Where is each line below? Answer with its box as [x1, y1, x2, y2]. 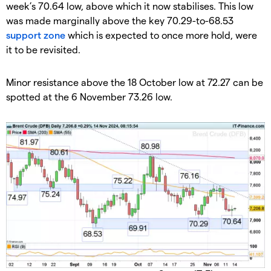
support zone [6, 28, 65, 41]
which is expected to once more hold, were [65, 28, 257, 41]
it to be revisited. [6, 43, 80, 55]
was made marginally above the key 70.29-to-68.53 [6, 14, 233, 26]
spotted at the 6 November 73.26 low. [6, 90, 172, 102]
